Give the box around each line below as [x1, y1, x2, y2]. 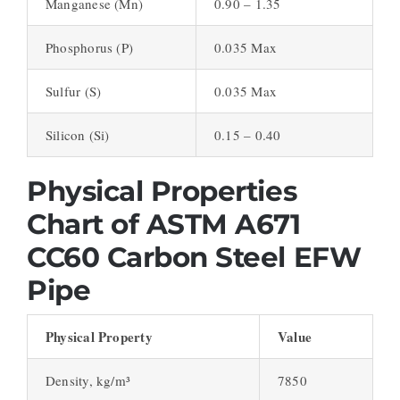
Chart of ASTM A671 [26, 207, 301, 242]
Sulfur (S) [45, 82, 102, 101]
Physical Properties [26, 174, 297, 209]
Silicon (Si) [45, 126, 110, 145]
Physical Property [45, 327, 153, 347]
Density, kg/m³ [45, 371, 131, 390]
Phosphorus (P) [45, 38, 134, 57]
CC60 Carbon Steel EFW [26, 240, 362, 275]
